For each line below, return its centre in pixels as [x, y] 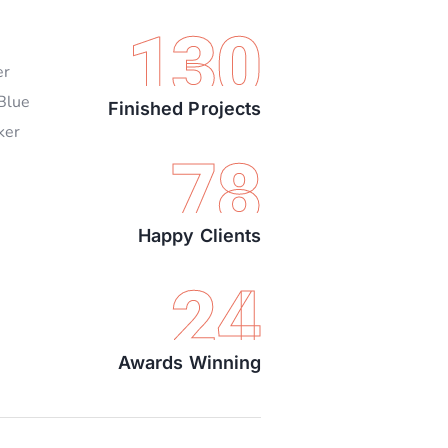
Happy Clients [199, 236]
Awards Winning [189, 363]
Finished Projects [184, 109]
